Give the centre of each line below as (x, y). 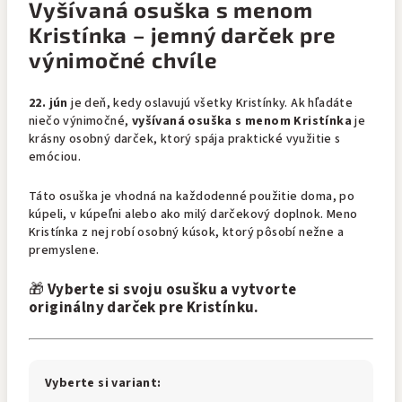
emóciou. (55, 157)
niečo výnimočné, (80, 121)
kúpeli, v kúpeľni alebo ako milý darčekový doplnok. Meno (193, 214)
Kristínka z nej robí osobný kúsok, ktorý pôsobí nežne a (186, 232)
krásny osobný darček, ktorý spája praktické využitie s (185, 139)
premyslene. (64, 250)
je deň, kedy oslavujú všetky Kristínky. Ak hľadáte (210, 103)
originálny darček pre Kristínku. (144, 308)
